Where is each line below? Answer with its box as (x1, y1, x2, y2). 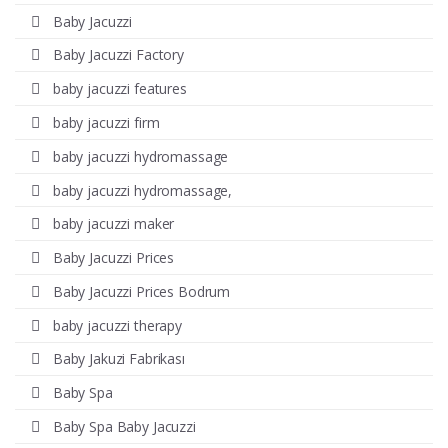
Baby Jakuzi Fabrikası (52, 349, 185, 369)
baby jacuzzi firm (52, 112, 160, 132)
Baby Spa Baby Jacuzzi (52, 416, 196, 436)
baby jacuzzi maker (52, 214, 175, 234)
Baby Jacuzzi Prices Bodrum (52, 281, 231, 301)
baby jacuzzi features (52, 79, 187, 99)
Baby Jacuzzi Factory (52, 45, 184, 65)
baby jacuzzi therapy (52, 315, 182, 335)
